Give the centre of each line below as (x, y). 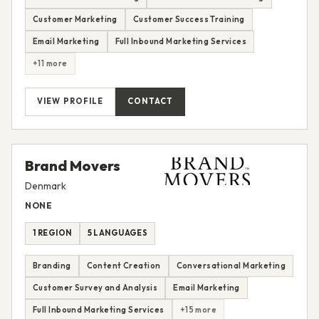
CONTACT (150, 101)
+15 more (198, 309)
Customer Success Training (189, 19)
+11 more (50, 63)
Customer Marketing (75, 19)
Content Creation (124, 265)
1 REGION (52, 233)
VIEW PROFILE (70, 101)
